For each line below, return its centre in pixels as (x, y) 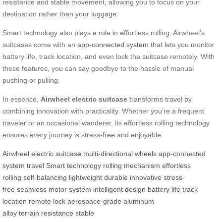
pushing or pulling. (31, 81)
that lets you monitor (182, 45)
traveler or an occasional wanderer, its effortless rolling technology (106, 123)
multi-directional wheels (120, 154)
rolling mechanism (132, 166)
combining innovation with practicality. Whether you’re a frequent (103, 111)
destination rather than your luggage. (60, 14)
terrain (29, 213)
